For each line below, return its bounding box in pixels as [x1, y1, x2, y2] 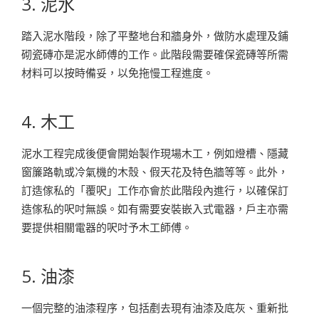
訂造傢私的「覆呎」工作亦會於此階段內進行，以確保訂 [21, 182, 288, 197]
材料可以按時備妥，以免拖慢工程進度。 [21, 65, 214, 80]
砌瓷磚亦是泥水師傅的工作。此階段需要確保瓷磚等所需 [21, 46, 288, 61]
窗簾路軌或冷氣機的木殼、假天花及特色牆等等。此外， [21, 164, 288, 179]
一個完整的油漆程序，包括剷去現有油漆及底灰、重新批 [21, 300, 288, 315]
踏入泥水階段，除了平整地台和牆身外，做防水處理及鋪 [21, 28, 288, 43]
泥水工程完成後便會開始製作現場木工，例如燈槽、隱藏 [21, 145, 288, 160]
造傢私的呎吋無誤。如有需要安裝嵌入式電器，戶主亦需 [21, 201, 288, 216]
